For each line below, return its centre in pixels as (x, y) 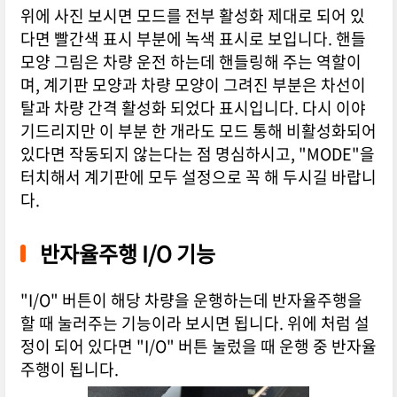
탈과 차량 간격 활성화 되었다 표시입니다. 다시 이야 (193, 108)
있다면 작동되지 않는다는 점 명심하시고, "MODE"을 (197, 154)
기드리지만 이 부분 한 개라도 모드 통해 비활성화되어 (198, 131)
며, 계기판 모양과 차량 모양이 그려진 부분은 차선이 (193, 85)
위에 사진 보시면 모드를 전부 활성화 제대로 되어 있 (192, 16)
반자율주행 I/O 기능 (127, 254)
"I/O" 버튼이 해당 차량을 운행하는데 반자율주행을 (191, 300)
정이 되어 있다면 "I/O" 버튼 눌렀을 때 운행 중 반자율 (198, 346)
